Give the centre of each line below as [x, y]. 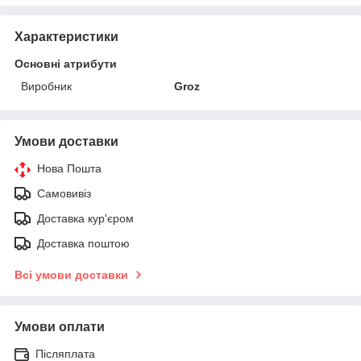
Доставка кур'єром [85, 218]
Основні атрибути [66, 63]
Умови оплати [60, 326]
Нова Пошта [69, 168]
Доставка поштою [83, 243]
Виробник [46, 86]
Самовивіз [64, 193]
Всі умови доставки [71, 274]
